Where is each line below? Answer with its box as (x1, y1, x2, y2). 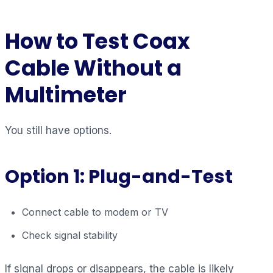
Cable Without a (5, 52, 182, 83)
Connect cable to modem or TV (22, 205, 168, 218)
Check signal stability (22, 229, 118, 241)
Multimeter (5, 79, 127, 110)
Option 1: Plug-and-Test (5, 163, 233, 190)
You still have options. (5, 124, 112, 136)
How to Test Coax (5, 26, 190, 56)
